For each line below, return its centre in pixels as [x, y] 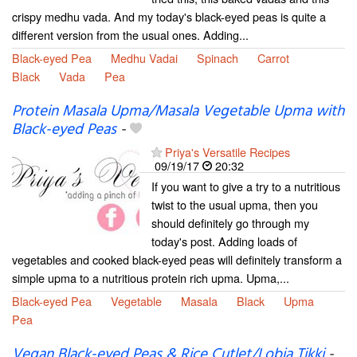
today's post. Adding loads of [224, 241]
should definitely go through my [230, 222]
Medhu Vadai [144, 57]
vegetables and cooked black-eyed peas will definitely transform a [177, 259]
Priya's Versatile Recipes [228, 151]
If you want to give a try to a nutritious [246, 186]
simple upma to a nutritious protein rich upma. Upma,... [151, 277]
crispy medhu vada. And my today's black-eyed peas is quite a [169, 16]
